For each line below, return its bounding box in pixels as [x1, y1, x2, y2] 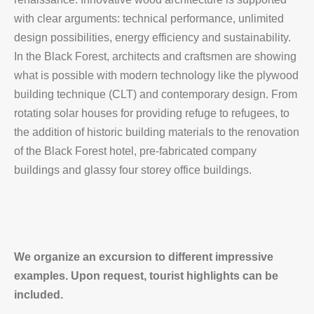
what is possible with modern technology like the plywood [14, 69, 299, 81]
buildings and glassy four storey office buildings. [14, 164, 252, 176]
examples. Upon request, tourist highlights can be [14, 270, 278, 282]
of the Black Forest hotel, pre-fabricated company [14, 145, 257, 157]
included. [14, 289, 63, 301]
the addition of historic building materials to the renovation [14, 126, 299, 138]
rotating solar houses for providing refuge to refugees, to [14, 107, 289, 119]
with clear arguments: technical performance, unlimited [14, 13, 284, 25]
